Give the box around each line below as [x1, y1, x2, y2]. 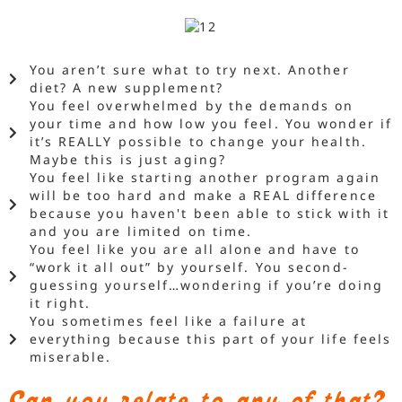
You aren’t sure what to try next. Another [29, 60, 350, 78]
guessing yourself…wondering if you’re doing [29, 275, 383, 293]
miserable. [29, 347, 112, 365]
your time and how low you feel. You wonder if [29, 114, 393, 132]
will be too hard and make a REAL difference [29, 186, 377, 204]
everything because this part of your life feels [29, 329, 392, 347]
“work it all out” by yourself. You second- [29, 258, 349, 275]
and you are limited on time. [29, 222, 253, 240]
